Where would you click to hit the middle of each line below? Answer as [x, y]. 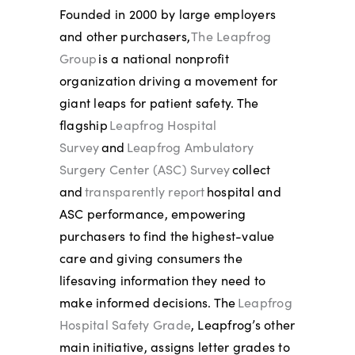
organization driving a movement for [168, 80]
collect [250, 169]
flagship [84, 124]
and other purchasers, [125, 36]
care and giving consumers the [151, 258]
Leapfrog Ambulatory [190, 147]
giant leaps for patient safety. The [159, 102]
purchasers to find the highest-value [167, 235]
